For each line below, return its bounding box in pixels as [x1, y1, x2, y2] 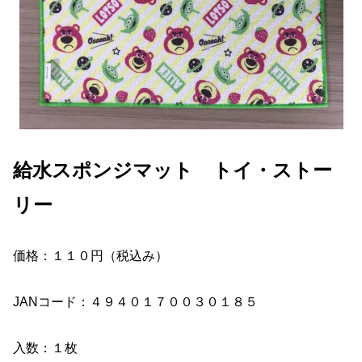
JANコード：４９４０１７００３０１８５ [13, 295, 258, 309]
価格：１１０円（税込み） [13, 249, 168, 263]
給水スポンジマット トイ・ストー [13, 158, 332, 181]
